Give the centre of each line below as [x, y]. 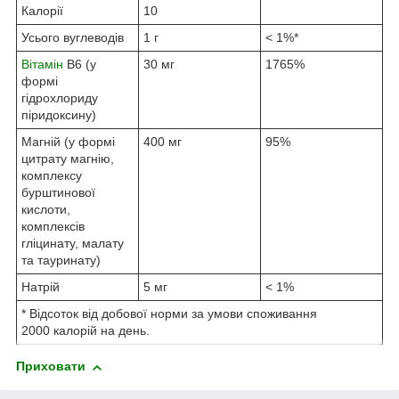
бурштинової [58, 193]
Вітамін [42, 65]
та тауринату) [61, 261]
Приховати [51, 366]
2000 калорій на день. [85, 331]
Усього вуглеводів [73, 38]
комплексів [53, 227]
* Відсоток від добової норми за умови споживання [169, 314]
